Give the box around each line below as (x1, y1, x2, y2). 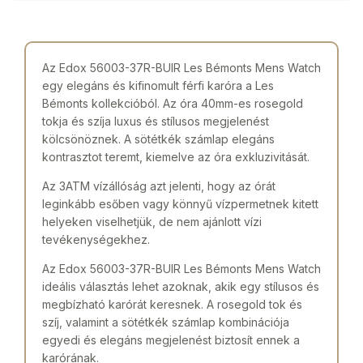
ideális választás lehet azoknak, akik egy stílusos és (42, 279, 319, 293)
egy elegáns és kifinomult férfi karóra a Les (42, 78, 274, 92)
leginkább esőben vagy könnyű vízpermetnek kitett (42, 196, 318, 211)
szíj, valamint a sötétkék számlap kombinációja (42, 314, 289, 329)
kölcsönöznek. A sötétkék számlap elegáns (42, 131, 275, 146)
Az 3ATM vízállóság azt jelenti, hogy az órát (42, 178, 275, 193)
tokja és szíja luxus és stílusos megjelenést (42, 113, 269, 128)
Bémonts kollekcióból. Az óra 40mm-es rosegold (42, 96, 303, 110)
